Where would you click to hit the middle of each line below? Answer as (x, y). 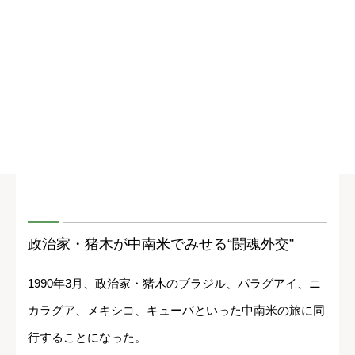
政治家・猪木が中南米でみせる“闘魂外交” (161, 244)
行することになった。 (87, 337)
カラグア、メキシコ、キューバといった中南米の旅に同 (176, 310)
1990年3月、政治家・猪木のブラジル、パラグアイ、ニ (174, 283)
